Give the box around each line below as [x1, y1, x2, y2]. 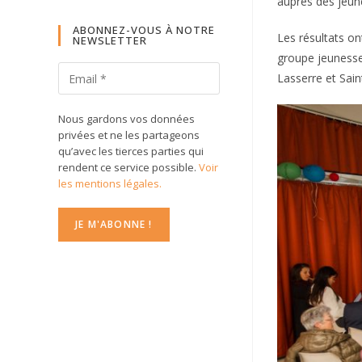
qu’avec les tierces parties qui [58, 144, 204, 158]
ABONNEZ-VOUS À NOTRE [73, 23, 215, 37]
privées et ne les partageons [58, 128, 200, 142]
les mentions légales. [58, 176, 162, 191]
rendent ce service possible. [58, 160, 199, 175]
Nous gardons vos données [58, 112, 195, 126]
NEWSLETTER [73, 33, 147, 48]
